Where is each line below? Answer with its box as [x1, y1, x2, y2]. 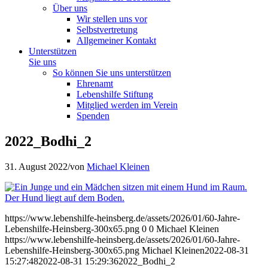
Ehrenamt [77, 78, 113, 89]
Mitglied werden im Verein [77, 100, 178, 110]
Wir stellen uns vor [77, 14, 147, 24]
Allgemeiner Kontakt [77, 35, 156, 45]
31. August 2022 [5, 161, 68, 172]
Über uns [53, 3, 87, 13]
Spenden [77, 111, 109, 121]
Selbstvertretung [77, 25, 138, 35]
